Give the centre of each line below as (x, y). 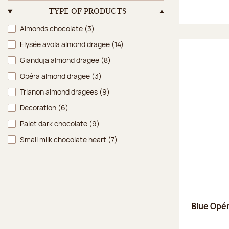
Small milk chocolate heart (64, 139)
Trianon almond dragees (60, 91)
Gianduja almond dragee (60, 60)
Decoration (39, 107)
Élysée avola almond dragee (66, 44)
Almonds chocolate (52, 28)
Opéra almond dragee (56, 76)
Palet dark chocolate (54, 123)
